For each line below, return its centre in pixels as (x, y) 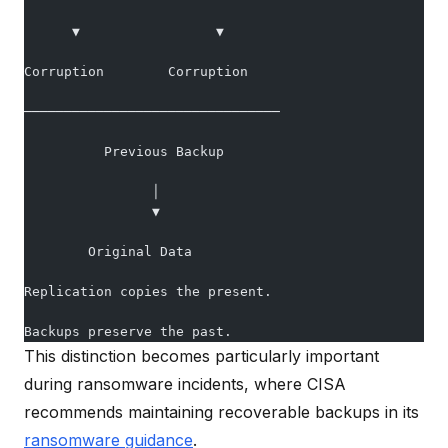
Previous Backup (124, 151)
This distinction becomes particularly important (201, 355)
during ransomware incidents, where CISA (185, 383)
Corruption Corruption (136, 71)
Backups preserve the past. (128, 331)
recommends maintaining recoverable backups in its (221, 411)
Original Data (108, 251)
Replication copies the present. (148, 291)
